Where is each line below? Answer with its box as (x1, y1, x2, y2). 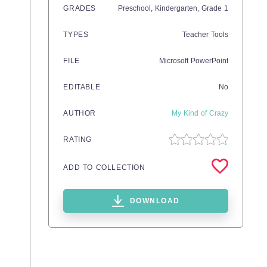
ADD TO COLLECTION (63, 163, 145, 172)
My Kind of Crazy (172, 109, 228, 117)
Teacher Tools (182, 30, 228, 39)
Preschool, (118, 4, 155, 13)
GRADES (63, 4, 96, 13)
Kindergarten (155, 4, 197, 13)
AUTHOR (63, 109, 96, 117)
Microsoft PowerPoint (159, 57, 228, 65)
